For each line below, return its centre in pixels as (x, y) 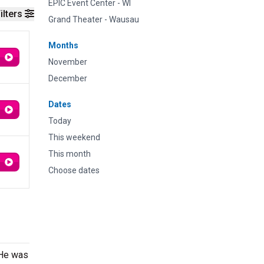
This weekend (74, 137)
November (68, 62)
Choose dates (74, 170)
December (68, 78)
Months (63, 45)
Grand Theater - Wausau (94, 19)
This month (70, 154)
